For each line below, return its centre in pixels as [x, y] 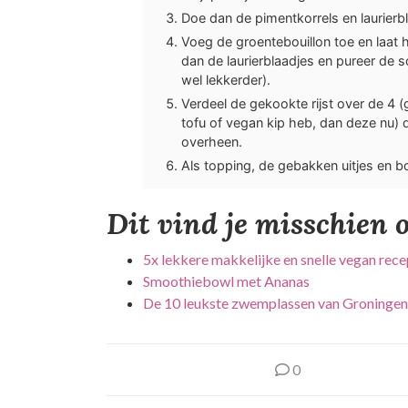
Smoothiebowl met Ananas [226, 280]
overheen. [212, 141]
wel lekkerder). [226, 79]
